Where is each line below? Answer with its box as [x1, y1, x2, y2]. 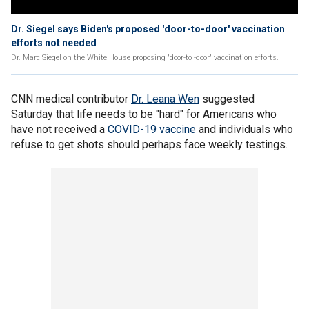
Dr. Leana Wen [131, 92, 199, 106]
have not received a [11, 123, 108, 136]
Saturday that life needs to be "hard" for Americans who [11, 108, 277, 121]
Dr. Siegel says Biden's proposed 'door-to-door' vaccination [11, 23, 285, 34]
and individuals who [196, 123, 293, 136]
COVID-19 [108, 123, 157, 136]
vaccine [159, 123, 196, 136]
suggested [199, 92, 255, 106]
